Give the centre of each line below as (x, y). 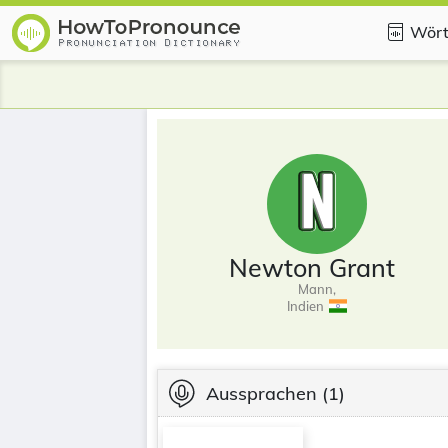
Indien (305, 305)
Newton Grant (312, 267)
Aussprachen (261, 393)
